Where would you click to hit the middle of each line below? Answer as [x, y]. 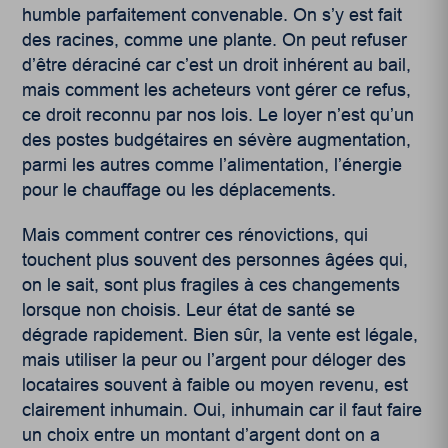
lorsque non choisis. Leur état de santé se [189, 310]
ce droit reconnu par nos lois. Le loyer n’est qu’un [218, 115]
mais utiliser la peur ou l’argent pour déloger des [214, 360]
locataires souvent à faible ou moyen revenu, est [215, 385]
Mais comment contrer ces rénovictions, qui [195, 235]
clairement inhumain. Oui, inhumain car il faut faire [222, 410]
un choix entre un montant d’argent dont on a [201, 435]
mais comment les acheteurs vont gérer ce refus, [217, 90]
